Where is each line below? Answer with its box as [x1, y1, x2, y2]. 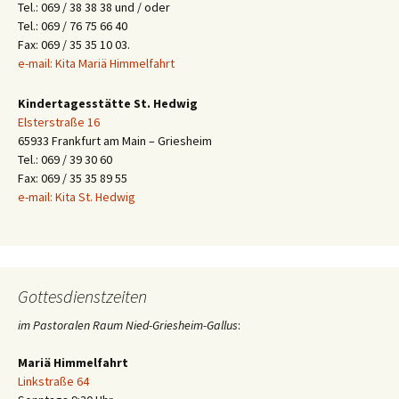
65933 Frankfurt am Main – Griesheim [18, 133, 212, 150]
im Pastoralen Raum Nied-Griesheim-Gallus [18, 317, 238, 334]
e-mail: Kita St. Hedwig [18, 189, 135, 206]
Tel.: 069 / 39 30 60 [18, 151, 112, 168]
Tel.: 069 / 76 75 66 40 [18, 18, 127, 35]
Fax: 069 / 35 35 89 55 [18, 170, 127, 187]
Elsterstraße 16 [18, 114, 100, 131]
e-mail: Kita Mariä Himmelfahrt [18, 55, 175, 72]
